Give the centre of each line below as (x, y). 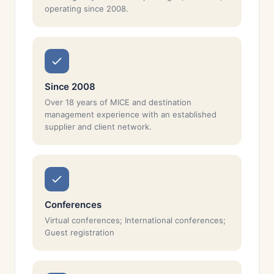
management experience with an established (131, 114)
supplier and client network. (98, 127)
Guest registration (80, 232)
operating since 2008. (87, 9)
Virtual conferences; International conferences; (135, 220)
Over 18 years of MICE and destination (118, 102)
